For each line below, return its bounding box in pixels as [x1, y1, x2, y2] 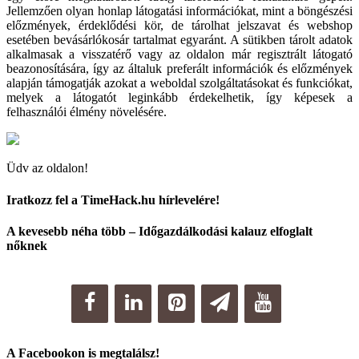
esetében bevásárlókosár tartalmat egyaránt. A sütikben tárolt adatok [6, 33, 353, 47]
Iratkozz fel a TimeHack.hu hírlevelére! [6, 192, 220, 207]
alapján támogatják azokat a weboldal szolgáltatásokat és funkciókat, [6, 76, 353, 91]
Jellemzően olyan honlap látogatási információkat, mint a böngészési [6, 4, 353, 18]
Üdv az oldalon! [6, 161, 88, 175]
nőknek [6, 238, 47, 252]
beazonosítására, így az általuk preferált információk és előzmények [6, 62, 353, 76]
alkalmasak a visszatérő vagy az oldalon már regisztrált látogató [6, 47, 353, 62]
